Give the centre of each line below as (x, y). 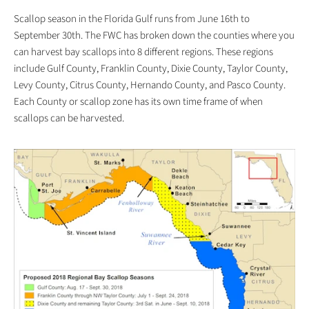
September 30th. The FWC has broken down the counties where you (154, 36)
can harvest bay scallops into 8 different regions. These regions (143, 52)
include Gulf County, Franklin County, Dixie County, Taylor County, (151, 69)
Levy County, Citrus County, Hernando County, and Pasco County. (150, 85)
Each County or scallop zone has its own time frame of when (138, 102)
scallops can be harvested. (70, 118)
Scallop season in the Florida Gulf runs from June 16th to (132, 19)
